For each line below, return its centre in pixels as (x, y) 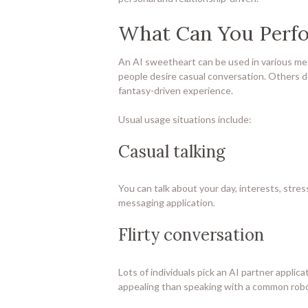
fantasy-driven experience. (176, 90)
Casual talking (172, 151)
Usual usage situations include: (185, 119)
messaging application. (167, 203)
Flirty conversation (191, 235)
